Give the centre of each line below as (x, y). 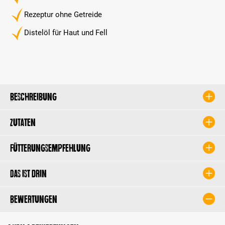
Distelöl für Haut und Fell (66, 33)
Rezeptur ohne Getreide (63, 15)
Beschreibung (33, 97)
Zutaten (23, 122)
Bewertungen (34, 199)
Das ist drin (28, 174)
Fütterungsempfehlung (50, 148)
